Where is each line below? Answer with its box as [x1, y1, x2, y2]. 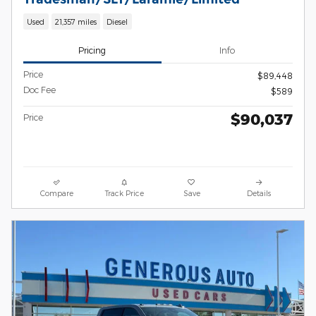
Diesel [107, 16, 128, 26]
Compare [40, 188, 74, 198]
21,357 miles [54, 16, 97, 26]
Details [247, 188, 272, 198]
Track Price [104, 188, 144, 198]
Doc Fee [23, 85, 56, 95]
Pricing [78, 44, 107, 55]
